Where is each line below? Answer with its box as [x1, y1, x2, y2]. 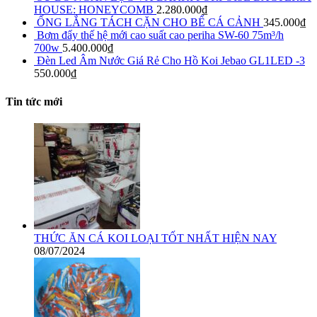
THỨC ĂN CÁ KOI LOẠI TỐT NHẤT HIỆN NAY [34, 231, 277, 244]
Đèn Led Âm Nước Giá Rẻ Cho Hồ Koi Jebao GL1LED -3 [37, 54, 305, 67]
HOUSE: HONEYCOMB [34, 4, 154, 16]
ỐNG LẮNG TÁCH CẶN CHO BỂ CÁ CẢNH [37, 16, 260, 29]
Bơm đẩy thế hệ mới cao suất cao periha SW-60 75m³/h [37, 29, 284, 42]
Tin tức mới [6, 95, 62, 108]
